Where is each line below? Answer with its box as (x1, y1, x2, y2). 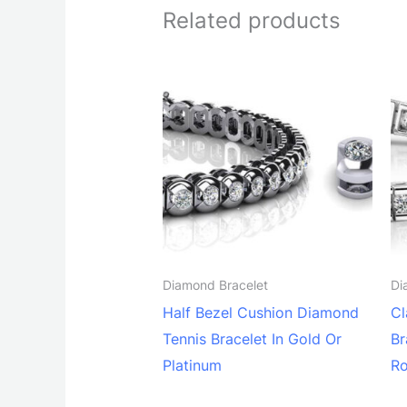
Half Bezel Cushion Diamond (162, 303, 359, 323)
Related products (162, 7, 341, 35)
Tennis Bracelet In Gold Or (162, 330, 342, 349)
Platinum (162, 356, 222, 375)
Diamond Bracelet (162, 278, 268, 293)
